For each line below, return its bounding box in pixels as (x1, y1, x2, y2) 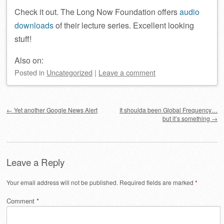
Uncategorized (46, 67, 92, 77)
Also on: (14, 54, 43, 66)
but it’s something (162, 114, 211, 122)
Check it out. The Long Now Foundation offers (14, 6, 179, 17)
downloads (14, 19, 53, 31)
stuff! (14, 33, 31, 44)
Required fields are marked (119, 177, 195, 186)
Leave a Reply (6, 155, 64, 168)
